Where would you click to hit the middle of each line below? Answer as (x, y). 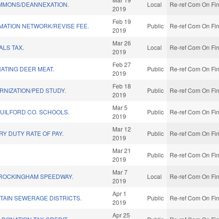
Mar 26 (122, 43)
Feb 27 (122, 65)
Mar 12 (122, 129)
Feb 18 (122, 86)
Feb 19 (122, 22)
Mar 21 (122, 151)
